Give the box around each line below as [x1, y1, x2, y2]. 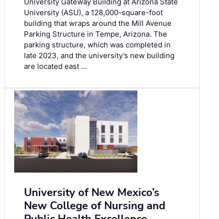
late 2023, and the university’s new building [24, 51, 175, 61]
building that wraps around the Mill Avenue [24, 19, 172, 28]
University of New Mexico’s [24, 185, 159, 200]
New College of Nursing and [24, 198, 165, 214]
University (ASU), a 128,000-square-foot [24, 8, 163, 18]
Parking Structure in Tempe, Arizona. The [24, 29, 167, 39]
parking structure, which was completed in [24, 40, 171, 50]
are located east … [24, 62, 87, 71]
